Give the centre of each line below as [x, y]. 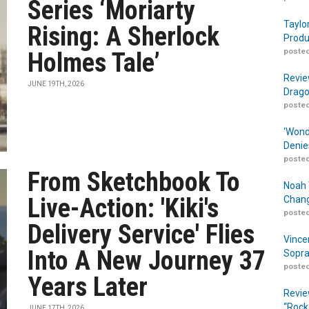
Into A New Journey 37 [147, 261]
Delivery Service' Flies [141, 235]
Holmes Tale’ [94, 63]
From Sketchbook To [134, 182]
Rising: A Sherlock [124, 37]
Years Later [88, 287]
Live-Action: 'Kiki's [123, 208]
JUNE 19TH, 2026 [56, 84]
